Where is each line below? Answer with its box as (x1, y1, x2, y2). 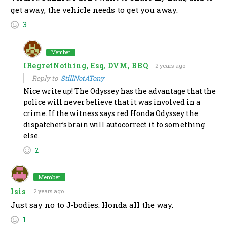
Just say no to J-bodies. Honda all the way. (11, 200, 173, 210)
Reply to (32, 73, 61, 83)
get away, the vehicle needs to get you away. (11, 5, 178, 15)
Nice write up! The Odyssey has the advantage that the (23, 86, 216, 96)
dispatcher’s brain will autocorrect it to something (23, 120, 205, 130)
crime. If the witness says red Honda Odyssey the (23, 108, 198, 119)
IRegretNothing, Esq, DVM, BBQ (23, 61, 148, 71)
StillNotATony (61, 73, 104, 83)
